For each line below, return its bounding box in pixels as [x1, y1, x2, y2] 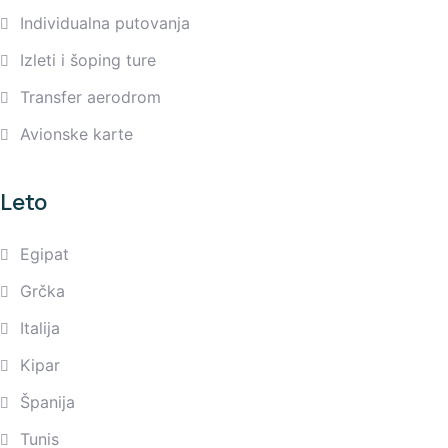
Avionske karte [20, 123, 133, 144]
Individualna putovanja [20, 12, 190, 33]
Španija [20, 391, 75, 412]
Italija [20, 317, 60, 338]
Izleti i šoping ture [20, 49, 156, 70]
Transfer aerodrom [20, 86, 161, 107]
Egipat [20, 243, 69, 264]
